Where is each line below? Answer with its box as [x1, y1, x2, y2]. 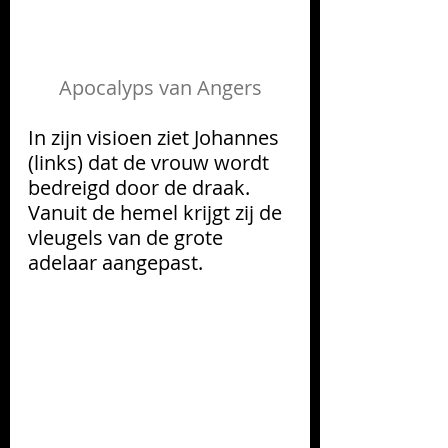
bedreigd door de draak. [28, 173, 255, 201]
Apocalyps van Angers [58, 73, 262, 101]
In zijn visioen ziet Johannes [28, 123, 284, 151]
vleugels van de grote [28, 223, 228, 251]
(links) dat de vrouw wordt [28, 148, 274, 176]
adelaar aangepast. [28, 248, 203, 276]
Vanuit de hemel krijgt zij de [28, 198, 287, 226]
